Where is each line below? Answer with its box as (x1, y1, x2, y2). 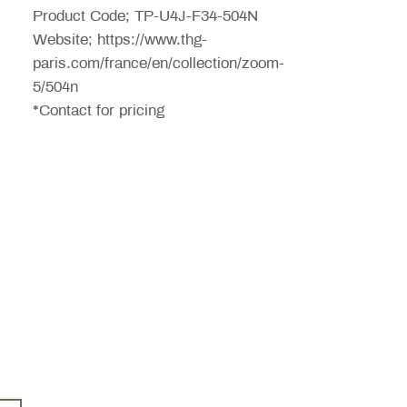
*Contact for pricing (33, 102, 169, 119)
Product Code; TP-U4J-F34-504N (33, 7, 258, 25)
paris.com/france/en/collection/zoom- (33, 55, 284, 72)
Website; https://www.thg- (33, 31, 207, 48)
